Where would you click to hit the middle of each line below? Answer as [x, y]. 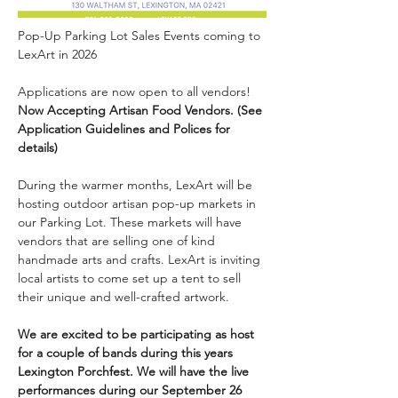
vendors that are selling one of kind [118, 241]
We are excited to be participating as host [138, 334]
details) [40, 147]
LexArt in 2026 [57, 54]
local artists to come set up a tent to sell [131, 278]
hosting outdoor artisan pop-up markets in [139, 203]
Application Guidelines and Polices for [126, 129]
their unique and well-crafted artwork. [123, 297]
